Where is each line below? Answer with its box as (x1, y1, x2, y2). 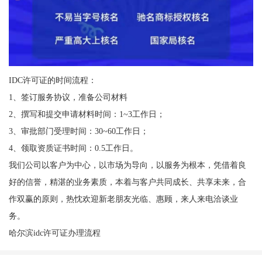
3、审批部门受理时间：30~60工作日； (8, 126, 149, 136)
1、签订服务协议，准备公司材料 (8, 92, 127, 102)
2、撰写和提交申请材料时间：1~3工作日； (8, 109, 165, 119)
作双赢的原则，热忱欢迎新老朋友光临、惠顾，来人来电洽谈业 (8, 194, 238, 204)
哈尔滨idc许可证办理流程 (8, 227, 101, 237)
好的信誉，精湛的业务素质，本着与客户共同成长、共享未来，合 (8, 177, 246, 187)
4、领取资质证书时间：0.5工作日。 (8, 143, 138, 153)
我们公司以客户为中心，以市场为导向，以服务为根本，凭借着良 (8, 160, 246, 170)
